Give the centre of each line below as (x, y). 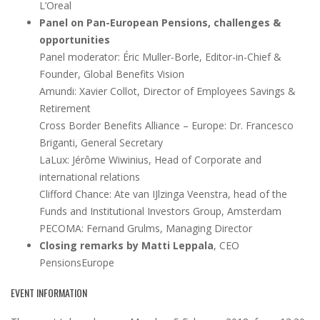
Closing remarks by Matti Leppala (126, 245)
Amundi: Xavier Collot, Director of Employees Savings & (167, 91)
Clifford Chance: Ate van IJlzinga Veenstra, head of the (163, 194)
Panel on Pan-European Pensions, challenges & (160, 22)
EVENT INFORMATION (49, 292)
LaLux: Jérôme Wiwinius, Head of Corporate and (150, 160)
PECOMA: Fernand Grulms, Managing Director (146, 228)
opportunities (75, 40)
